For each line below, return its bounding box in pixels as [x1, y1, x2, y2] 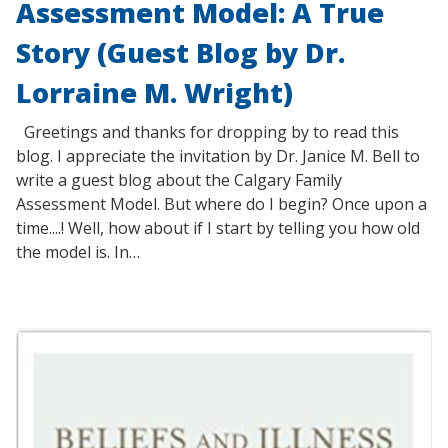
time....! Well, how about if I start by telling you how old [16, 216, 420, 239]
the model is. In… [16, 240, 140, 263]
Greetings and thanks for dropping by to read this [16, 120, 399, 143]
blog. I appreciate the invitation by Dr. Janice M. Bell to [16, 144, 420, 167]
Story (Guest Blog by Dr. [16, 33, 345, 71]
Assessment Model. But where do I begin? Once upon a [16, 192, 427, 215]
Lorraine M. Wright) [16, 73, 293, 111]
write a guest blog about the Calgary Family [16, 168, 342, 191]
